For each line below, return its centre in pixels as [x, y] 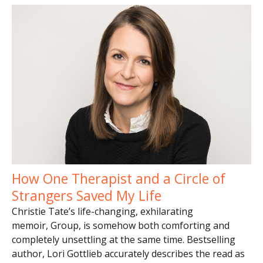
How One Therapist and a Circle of [119, 179]
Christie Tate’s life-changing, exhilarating [102, 212]
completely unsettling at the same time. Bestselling [124, 240]
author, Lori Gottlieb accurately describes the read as [128, 254]
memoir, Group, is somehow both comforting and [121, 226]
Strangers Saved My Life [87, 196]
